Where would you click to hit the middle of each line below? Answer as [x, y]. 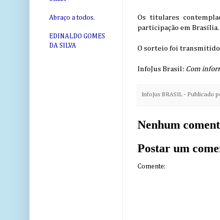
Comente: [151, 166]
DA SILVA [63, 46]
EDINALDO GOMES [77, 37]
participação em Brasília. [178, 28]
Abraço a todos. [72, 18]
